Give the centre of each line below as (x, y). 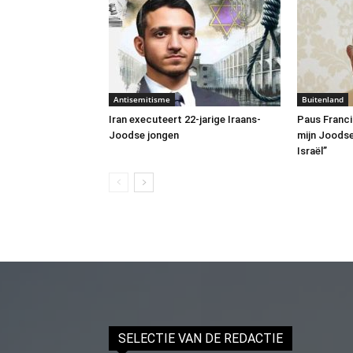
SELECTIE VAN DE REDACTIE (201, 338)
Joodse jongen (144, 135)
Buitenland (323, 99)
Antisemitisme (142, 99)
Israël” (312, 151)
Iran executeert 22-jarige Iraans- (185, 119)
